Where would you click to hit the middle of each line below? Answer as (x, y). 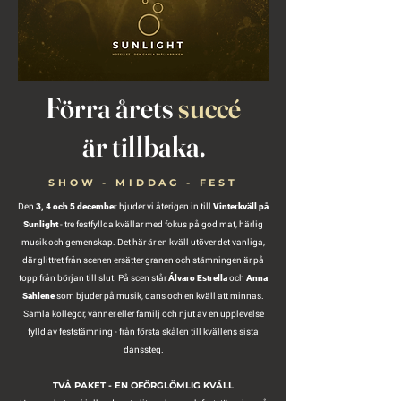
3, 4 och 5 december (77, 206)
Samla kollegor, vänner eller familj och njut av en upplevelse (143, 314)
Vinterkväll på (241, 206)
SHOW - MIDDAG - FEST (143, 183)
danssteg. (143, 350)
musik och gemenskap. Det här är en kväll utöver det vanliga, (143, 242)
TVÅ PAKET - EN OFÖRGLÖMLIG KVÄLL (143, 385)
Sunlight (41, 224)
